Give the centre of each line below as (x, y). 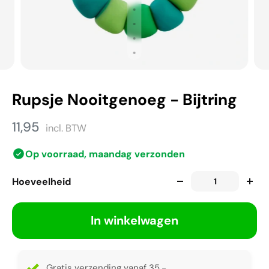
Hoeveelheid (41, 181)
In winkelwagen (134, 221)
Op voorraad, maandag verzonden (105, 154)
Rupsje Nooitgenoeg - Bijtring (125, 100)
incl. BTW (66, 128)
